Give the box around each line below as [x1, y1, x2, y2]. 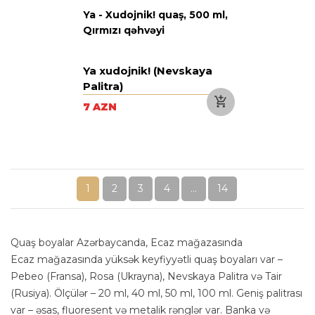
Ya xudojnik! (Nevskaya [83, 63, 212, 77]
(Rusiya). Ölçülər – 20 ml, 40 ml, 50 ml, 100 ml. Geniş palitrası [11, 286, 302, 300]
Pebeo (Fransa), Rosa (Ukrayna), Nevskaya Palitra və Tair [11, 269, 282, 283]
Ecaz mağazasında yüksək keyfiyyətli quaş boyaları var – [11, 252, 283, 266]
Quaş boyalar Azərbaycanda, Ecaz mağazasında [11, 236, 243, 249]
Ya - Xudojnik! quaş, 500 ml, [83, 8, 228, 21]
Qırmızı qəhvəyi [83, 23, 165, 37]
